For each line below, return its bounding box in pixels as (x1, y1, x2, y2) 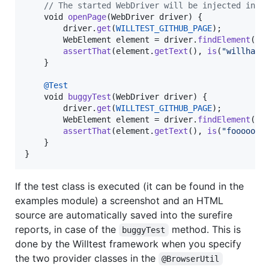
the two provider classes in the (15, 252, 159, 265)
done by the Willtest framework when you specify (15, 238, 241, 250)
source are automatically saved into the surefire (15, 209, 232, 222)
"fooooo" (222, 126, 260, 136)
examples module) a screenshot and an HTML (15, 195, 223, 207)
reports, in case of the (15, 223, 119, 236)
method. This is (168, 223, 244, 236)
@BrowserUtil (162, 254, 220, 264)
